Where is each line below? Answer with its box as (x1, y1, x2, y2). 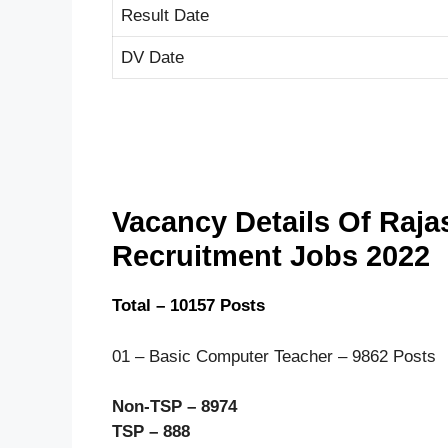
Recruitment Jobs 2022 (112, 240, 430, 273)
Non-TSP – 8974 (112, 397, 237, 417)
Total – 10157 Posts (112, 296, 265, 316)
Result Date (121, 5, 209, 25)
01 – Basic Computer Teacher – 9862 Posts (112, 346, 436, 366)
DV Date (121, 47, 184, 67)
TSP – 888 (112, 422, 190, 442)
